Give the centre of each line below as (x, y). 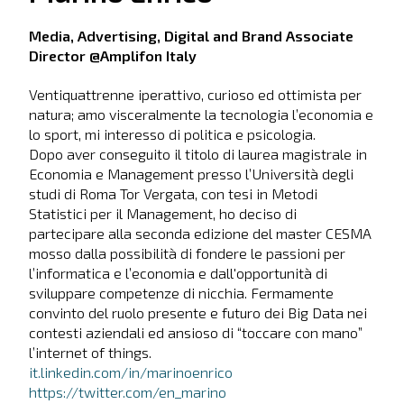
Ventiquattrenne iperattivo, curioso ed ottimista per (195, 95)
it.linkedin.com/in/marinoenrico (131, 372)
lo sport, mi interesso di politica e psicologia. (172, 134)
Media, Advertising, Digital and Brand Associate (191, 35)
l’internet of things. (90, 353)
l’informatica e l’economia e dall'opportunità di (178, 273)
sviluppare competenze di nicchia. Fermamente (181, 293)
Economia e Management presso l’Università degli (191, 174)
